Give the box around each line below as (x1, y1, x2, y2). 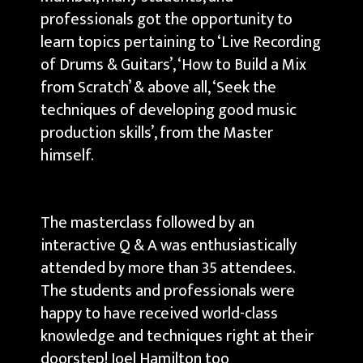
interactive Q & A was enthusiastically (41, 231, 297, 259)
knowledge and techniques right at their (41, 322, 314, 350)
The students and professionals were (41, 276, 295, 305)
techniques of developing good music (41, 96, 297, 125)
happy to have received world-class (41, 299, 278, 327)
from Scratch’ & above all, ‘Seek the (41, 74, 276, 102)
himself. (41, 142, 97, 170)
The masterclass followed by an (41, 208, 254, 237)
